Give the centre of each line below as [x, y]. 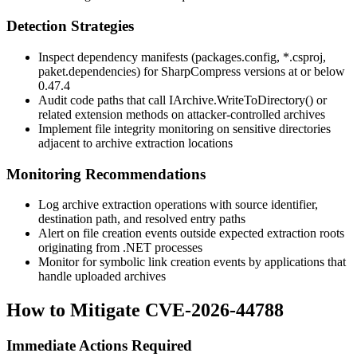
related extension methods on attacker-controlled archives [182, 114]
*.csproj [303, 57]
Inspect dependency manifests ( [117, 57]
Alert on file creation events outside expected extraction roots [191, 233]
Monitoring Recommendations [106, 174]
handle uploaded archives [102, 277]
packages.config [236, 57]
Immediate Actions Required [99, 346]
